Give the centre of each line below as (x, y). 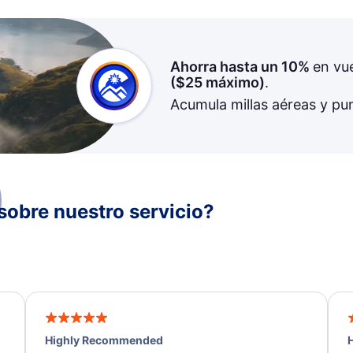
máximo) (233, 82)
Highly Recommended (104, 340)
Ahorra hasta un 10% (241, 67)
